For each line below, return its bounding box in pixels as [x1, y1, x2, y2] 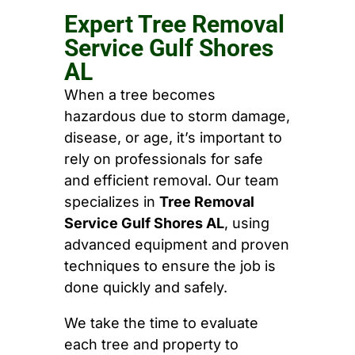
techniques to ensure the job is [63, 258, 276, 275]
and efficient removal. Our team [63, 172, 279, 189]
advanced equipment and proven [63, 236, 289, 254]
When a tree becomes [63, 86, 216, 104]
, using [223, 215, 269, 232]
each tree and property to [63, 336, 239, 353]
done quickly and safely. [63, 279, 227, 296]
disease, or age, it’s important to [63, 129, 282, 147]
